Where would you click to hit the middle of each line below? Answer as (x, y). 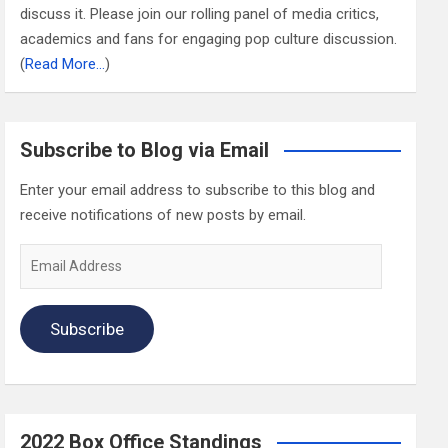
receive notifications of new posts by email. (163, 215)
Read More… (65, 64)
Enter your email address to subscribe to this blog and (198, 190)
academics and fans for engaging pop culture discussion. (209, 39)
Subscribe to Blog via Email (145, 150)
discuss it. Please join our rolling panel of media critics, (200, 14)
